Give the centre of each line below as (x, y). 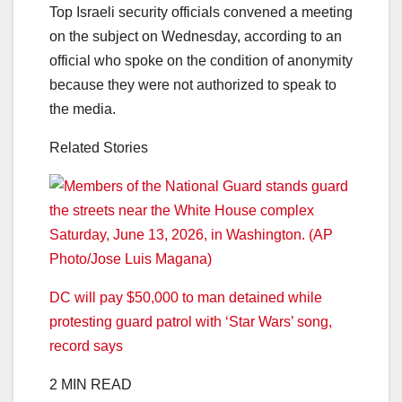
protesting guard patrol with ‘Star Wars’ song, (191, 321)
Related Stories (99, 147)
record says (86, 345)
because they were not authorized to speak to (193, 84)
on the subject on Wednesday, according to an (196, 36)
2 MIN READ (91, 384)
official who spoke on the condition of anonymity (201, 60)
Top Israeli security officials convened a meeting (201, 12)
